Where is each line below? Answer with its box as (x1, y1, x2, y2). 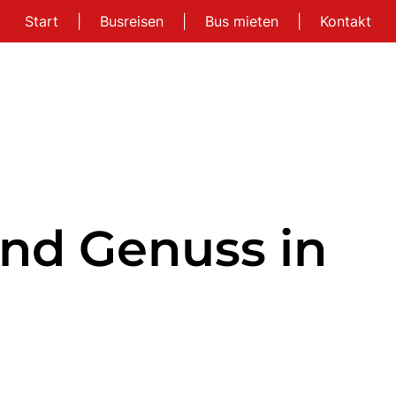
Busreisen (99, 12, 168, 30)
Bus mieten (204, 12, 283, 30)
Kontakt (319, 12, 371, 30)
